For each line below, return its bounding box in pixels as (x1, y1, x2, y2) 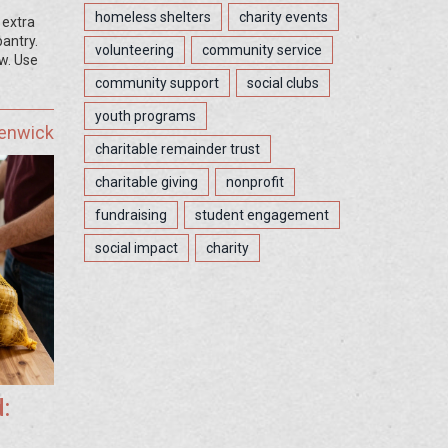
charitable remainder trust (94, 141, 260, 157)
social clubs (246, 75, 319, 91)
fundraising (94, 207, 167, 223)
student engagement (194, 207, 329, 223)
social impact (94, 240, 178, 256)
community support (94, 75, 219, 91)
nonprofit (225, 174, 284, 190)
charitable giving (94, 174, 198, 190)
